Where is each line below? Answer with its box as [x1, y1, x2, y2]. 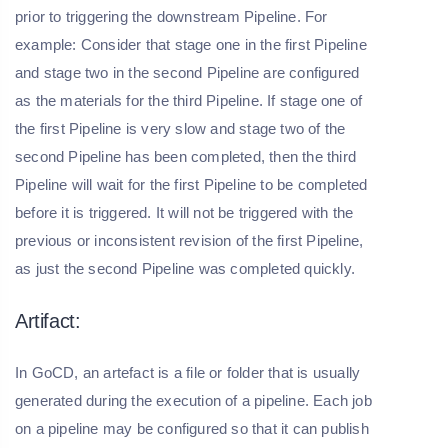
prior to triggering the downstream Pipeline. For [15, 7, 328, 25]
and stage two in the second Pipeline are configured [15, 63, 360, 81]
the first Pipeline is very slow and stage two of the [15, 119, 346, 137]
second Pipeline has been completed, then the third [15, 147, 357, 165]
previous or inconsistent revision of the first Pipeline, [15, 231, 364, 249]
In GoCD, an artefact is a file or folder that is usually [15, 363, 361, 381]
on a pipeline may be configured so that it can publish [15, 419, 369, 437]
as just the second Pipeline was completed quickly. [15, 259, 360, 277]
